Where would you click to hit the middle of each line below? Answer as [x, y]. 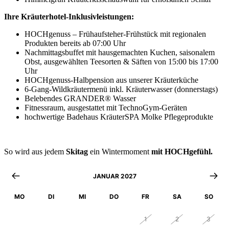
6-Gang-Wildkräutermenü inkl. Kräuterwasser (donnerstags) [121, 89]
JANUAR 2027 [114, 176]
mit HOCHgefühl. [182, 151]
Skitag [77, 151]
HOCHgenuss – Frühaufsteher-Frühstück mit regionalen [115, 34]
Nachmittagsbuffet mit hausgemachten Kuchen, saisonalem [120, 52]
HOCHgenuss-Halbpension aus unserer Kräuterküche [111, 80]
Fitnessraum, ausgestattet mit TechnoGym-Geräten [106, 107]
